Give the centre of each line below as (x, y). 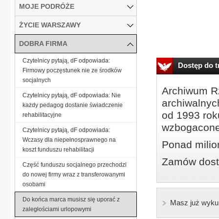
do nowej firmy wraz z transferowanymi (74, 174)
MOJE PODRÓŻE (47, 6)
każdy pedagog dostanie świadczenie (73, 105)
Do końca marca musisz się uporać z (71, 199)
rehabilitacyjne (42, 115)
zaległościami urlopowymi (57, 209)
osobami (34, 184)
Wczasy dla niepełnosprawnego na (69, 140)
